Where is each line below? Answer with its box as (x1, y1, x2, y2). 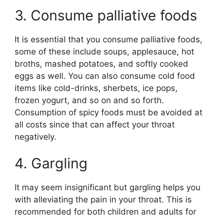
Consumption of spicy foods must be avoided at (15, 107, 202, 117)
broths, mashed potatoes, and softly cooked (15, 58, 188, 69)
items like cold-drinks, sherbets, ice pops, (15, 83, 178, 93)
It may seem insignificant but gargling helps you (15, 182, 200, 193)
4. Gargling (15, 155, 88, 172)
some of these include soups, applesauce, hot (15, 46, 194, 56)
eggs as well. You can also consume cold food (15, 71, 195, 81)
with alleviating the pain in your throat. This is (15, 195, 192, 205)
